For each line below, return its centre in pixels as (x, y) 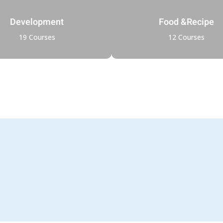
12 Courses (186, 37)
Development (37, 22)
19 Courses (37, 37)
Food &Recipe (186, 22)
